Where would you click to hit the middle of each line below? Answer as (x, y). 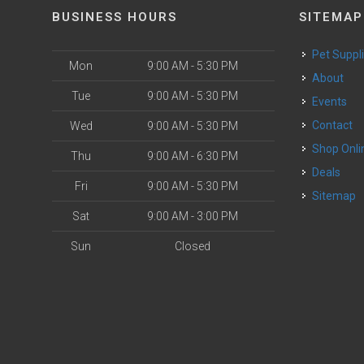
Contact (336, 126)
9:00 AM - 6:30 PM (192, 156)
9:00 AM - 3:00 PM (192, 217)
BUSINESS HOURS (115, 17)
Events (333, 102)
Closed (192, 247)
